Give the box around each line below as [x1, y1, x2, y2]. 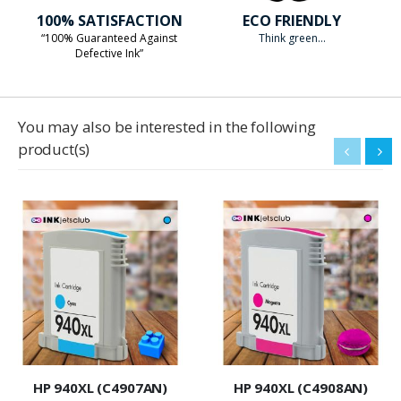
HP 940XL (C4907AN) [32, 379, 168, 397]
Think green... [258, 30, 326, 47]
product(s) [18, 139, 90, 160]
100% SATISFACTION [36, 11, 183, 31]
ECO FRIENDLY [243, 11, 341, 31]
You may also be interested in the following [18, 116, 316, 138]
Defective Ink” [75, 46, 143, 62]
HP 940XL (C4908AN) [233, 379, 369, 397]
